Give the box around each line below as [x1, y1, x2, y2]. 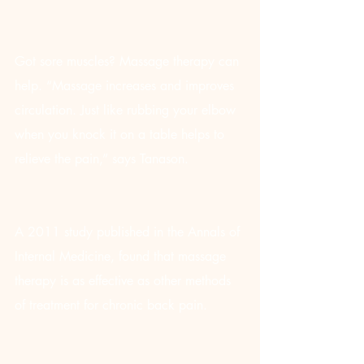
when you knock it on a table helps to [15, 126, 228, 143]
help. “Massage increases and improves [15, 77, 238, 94]
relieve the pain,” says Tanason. [15, 150, 188, 167]
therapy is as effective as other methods [15, 272, 235, 289]
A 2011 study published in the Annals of [15, 223, 244, 240]
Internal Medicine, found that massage [15, 248, 230, 265]
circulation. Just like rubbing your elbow [15, 102, 240, 119]
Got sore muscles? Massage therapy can [15, 53, 243, 70]
